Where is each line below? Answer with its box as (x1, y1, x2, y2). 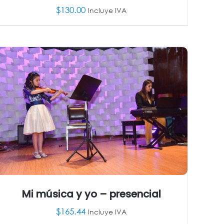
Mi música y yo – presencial (21, 187, 161, 201)
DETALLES (118, 36, 149, 44)
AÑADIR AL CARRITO (33, 36, 101, 44)
